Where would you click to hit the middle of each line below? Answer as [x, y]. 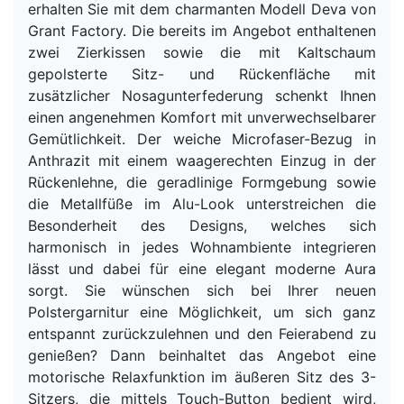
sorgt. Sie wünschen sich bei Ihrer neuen [202, 290]
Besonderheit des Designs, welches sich [202, 225]
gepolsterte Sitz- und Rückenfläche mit [202, 73]
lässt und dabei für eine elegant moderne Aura [202, 268]
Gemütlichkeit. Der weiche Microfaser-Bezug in [202, 138]
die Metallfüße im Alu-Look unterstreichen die [202, 203]
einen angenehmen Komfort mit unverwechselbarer [202, 117]
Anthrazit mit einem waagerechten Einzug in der [202, 160]
